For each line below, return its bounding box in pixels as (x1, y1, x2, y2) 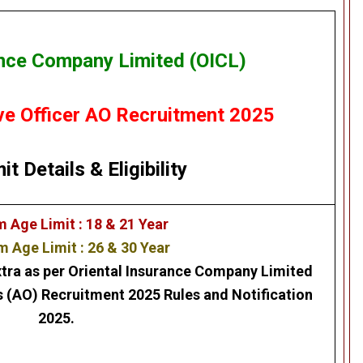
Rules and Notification (163, 286, 313, 304)
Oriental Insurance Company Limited (67, 263, 313, 280)
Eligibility (108, 158, 187, 181)
